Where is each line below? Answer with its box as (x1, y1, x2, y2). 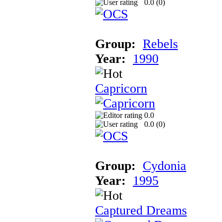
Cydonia (143, 158, 186, 173)
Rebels (143, 36, 178, 51)
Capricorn (95, 81, 147, 96)
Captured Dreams (95, 203, 187, 218)
